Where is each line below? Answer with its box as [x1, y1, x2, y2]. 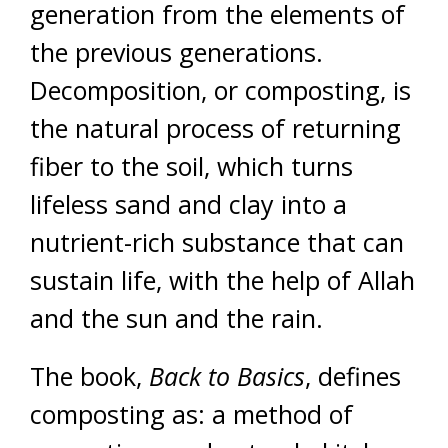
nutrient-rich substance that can [30, 225, 404, 259]
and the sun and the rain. [30, 301, 323, 335]
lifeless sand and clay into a [30, 187, 347, 221]
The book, [30, 359, 149, 393]
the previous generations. [30, 35, 323, 69]
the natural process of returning [30, 111, 401, 145]
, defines [305, 359, 401, 393]
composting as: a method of [30, 397, 353, 431]
